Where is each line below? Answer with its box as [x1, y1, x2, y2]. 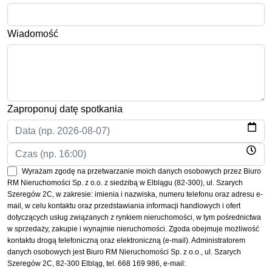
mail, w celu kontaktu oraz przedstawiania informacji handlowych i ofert [7, 202, 240, 211]
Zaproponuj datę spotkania [7, 104, 123, 115]
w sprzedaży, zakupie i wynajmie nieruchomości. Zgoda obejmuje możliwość [7, 225, 259, 234]
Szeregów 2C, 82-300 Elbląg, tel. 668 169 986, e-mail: [7, 259, 186, 268]
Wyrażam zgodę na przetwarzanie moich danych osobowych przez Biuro [22, 167, 262, 176]
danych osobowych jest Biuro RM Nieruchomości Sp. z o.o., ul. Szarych [7, 248, 241, 257]
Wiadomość [7, 28, 58, 39]
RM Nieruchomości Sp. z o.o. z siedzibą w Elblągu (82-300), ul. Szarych [7, 178, 243, 188]
